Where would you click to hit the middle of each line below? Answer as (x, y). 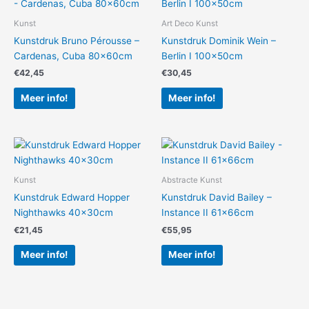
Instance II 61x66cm (208, 212)
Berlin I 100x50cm (202, 56)
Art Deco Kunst (190, 23)
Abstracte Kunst (192, 180)
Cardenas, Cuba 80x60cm (73, 56)
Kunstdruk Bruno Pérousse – (77, 40)
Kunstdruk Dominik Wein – (219, 40)
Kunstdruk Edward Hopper (72, 197)
